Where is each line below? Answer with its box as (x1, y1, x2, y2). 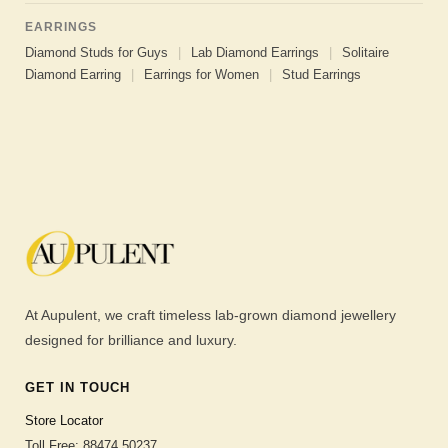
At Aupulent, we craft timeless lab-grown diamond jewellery (25, 307, 396, 324)
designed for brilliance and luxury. (25, 332, 237, 349)
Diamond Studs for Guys (25, 44, 168, 60)
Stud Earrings (282, 66, 361, 82)
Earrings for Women (144, 66, 259, 82)
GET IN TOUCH (25, 380, 130, 396)
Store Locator (25, 413, 103, 429)
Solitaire (342, 44, 389, 60)
